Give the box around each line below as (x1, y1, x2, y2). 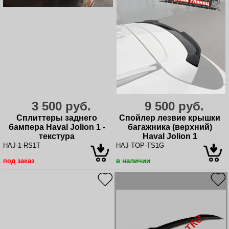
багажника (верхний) (127, 122, 212, 131)
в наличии (116, 156, 150, 165)
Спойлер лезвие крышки (119, 113, 220, 122)
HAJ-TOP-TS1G (116, 141, 164, 149)
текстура (39, 131, 75, 141)
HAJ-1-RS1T (3, 141, 40, 149)
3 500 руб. (31, 99, 91, 113)
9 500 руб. (144, 99, 204, 113)
